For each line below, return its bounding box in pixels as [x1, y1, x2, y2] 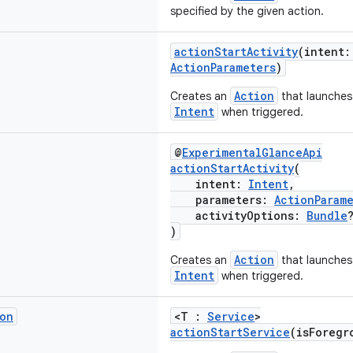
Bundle [307, 208, 347, 223]
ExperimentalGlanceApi [182, 145, 322, 160]
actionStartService [170, 325, 290, 340]
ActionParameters [170, 60, 276, 75]
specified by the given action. [170, 4, 324, 18]
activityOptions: [170, 208, 307, 223]
